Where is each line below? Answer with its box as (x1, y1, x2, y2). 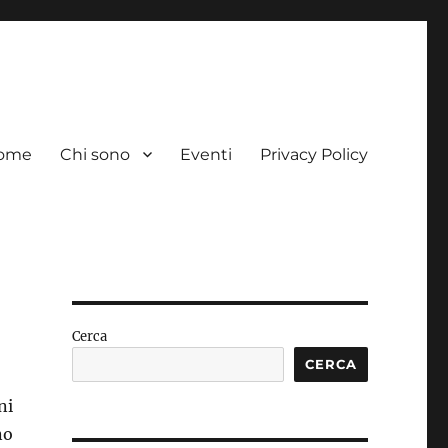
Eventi (179, 144, 232, 164)
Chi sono (59, 144, 130, 164)
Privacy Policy (259, 144, 368, 164)
